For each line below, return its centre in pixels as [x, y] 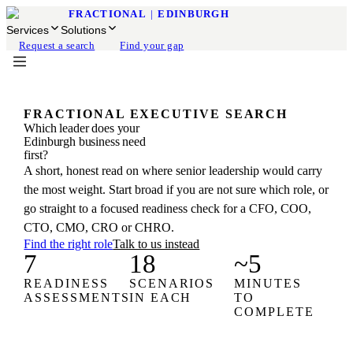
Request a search [57, 45]
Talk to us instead [156, 244]
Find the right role [69, 244]
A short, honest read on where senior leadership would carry [173, 171]
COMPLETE [274, 312]
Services [28, 30]
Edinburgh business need [85, 141]
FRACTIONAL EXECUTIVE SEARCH [156, 114]
